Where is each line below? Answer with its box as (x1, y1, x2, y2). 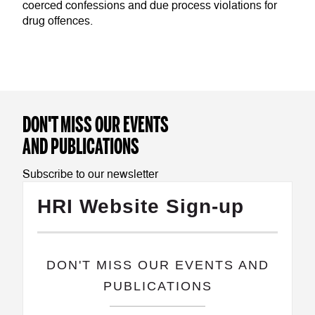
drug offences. (22, 13, 93, 28)
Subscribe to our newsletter (22, 167, 158, 181)
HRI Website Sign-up (37, 195, 244, 217)
